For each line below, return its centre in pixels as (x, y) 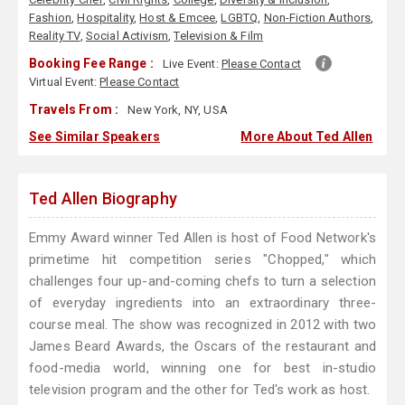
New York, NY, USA (176, 110)
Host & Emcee (178, 18)
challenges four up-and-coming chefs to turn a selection (202, 282)
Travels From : (74, 110)
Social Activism (127, 36)
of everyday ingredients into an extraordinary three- (202, 303)
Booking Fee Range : (91, 64)
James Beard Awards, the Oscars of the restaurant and (202, 347)
